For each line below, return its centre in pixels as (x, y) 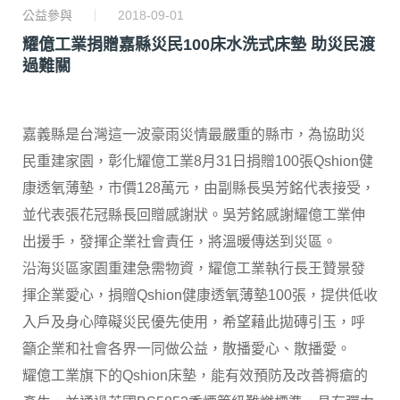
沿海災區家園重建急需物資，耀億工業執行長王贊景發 (194, 269)
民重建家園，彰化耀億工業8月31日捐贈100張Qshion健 (198, 162)
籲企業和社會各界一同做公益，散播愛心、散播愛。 (187, 349)
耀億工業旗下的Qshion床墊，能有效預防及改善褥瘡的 (195, 376)
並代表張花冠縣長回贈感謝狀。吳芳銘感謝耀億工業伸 (194, 215)
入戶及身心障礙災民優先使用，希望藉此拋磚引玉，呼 (194, 322)
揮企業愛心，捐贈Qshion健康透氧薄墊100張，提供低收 (200, 296)
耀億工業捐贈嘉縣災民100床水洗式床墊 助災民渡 (199, 45)
